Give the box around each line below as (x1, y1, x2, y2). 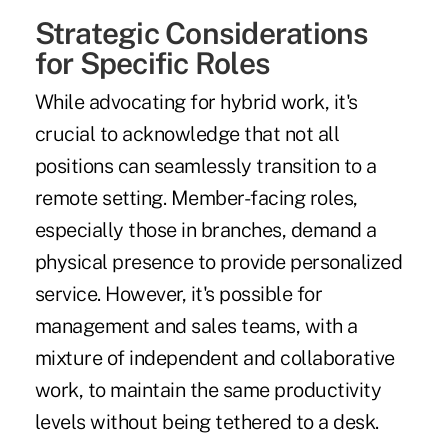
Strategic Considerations (34, 15, 369, 52)
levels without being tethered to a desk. (34, 410, 379, 435)
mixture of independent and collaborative (34, 346, 395, 371)
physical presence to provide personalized (34, 250, 403, 275)
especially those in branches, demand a (34, 218, 377, 243)
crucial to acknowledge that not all (34, 122, 340, 147)
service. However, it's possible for (34, 282, 323, 307)
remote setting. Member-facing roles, (34, 186, 358, 211)
